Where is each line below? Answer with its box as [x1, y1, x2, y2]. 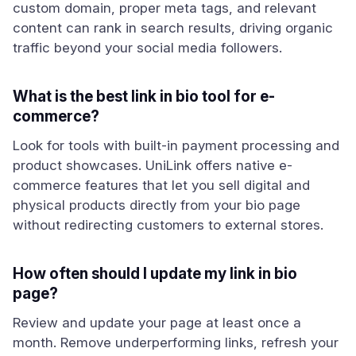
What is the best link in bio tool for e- [13, 87, 275, 106]
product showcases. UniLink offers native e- [13, 157, 292, 173]
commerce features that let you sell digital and [13, 177, 310, 193]
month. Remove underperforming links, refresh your [13, 335, 339, 350]
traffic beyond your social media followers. [13, 40, 282, 56]
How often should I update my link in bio [13, 265, 297, 283]
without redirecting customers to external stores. [13, 217, 323, 233]
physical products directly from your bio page [13, 197, 300, 213]
